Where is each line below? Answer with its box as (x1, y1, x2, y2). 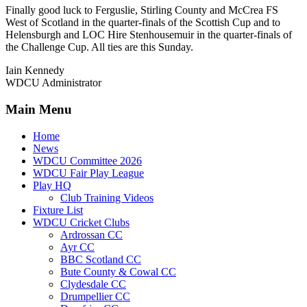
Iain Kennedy (5, 64, 64, 77)
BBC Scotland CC (60, 253, 141, 265)
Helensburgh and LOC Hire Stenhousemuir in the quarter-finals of (5, 29, 292, 41)
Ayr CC (60, 241, 95, 253)
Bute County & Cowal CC (60, 265, 176, 278)
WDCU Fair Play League (33, 167, 144, 179)
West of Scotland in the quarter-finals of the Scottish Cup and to (5, 16, 280, 29)
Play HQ (33, 179, 71, 191)
